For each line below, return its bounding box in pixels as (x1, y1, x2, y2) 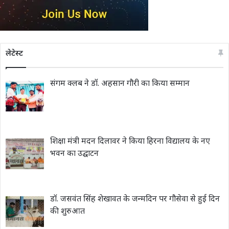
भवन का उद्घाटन (50, 148, 99, 159)
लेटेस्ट (6, 49, 23, 59)
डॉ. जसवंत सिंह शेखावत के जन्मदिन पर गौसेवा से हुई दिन (50, 194, 220, 205)
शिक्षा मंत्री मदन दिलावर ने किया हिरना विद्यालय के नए (50, 136, 210, 147)
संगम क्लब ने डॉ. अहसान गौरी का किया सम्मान (50, 79, 190, 90)
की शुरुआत (50, 206, 85, 217)
